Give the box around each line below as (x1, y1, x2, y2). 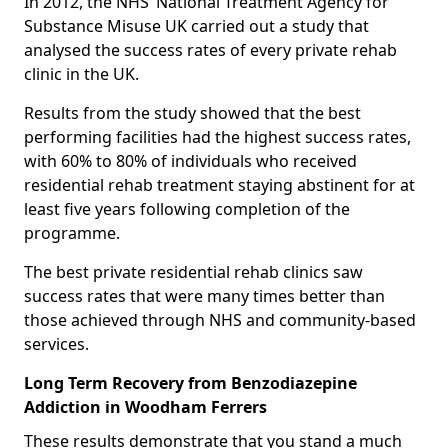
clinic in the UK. (24, 62, 139, 85)
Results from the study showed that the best (24, 101, 361, 124)
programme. (24, 221, 124, 244)
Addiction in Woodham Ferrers (24, 395, 267, 418)
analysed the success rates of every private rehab (24, 38, 397, 61)
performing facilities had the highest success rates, (24, 125, 411, 148)
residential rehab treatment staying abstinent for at (24, 173, 415, 196)
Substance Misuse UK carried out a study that (24, 14, 369, 37)
